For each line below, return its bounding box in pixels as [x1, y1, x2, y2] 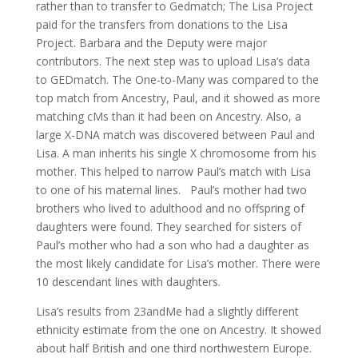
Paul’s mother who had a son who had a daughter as [35, 237, 309, 253]
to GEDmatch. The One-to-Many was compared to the [35, 72, 319, 87]
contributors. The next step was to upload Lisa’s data [35, 54, 310, 69]
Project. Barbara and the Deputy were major [35, 35, 267, 50]
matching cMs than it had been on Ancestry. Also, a [35, 109, 301, 124]
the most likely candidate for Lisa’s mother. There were [35, 256, 320, 271]
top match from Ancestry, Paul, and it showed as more [35, 90, 320, 105]
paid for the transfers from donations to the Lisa [35, 17, 288, 32]
